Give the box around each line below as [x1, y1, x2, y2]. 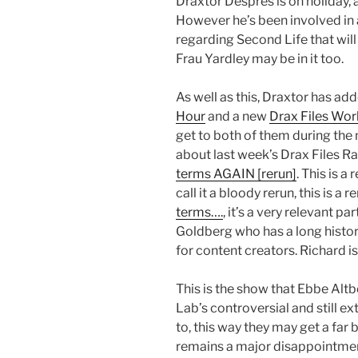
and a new [205, 109, 269, 125]
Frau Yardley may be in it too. [176, 51, 344, 67]
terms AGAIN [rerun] [176, 166, 296, 182]
